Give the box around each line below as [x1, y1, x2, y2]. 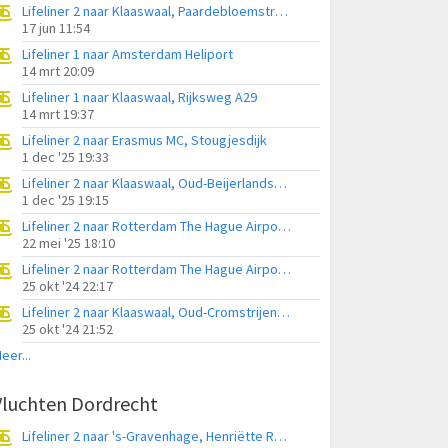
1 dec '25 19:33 [22, 148, 109, 166]
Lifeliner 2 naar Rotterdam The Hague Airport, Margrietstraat [278, 260, 291, 278]
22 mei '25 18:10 [22, 234, 115, 252]
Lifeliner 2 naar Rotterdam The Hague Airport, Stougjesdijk [278, 217, 291, 235]
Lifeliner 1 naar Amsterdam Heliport [22, 45, 233, 63]
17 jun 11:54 [22, 19, 90, 37]
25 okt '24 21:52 [22, 320, 113, 338]
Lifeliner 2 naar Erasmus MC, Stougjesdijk [22, 131, 267, 149]
